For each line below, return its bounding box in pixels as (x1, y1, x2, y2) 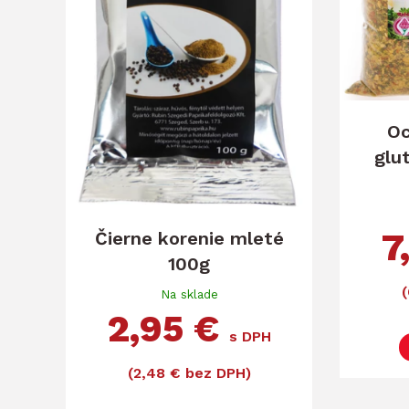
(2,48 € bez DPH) (127, 363, 251, 382)
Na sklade (160, 286, 218, 301)
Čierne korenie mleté (94, 226, 284, 249)
